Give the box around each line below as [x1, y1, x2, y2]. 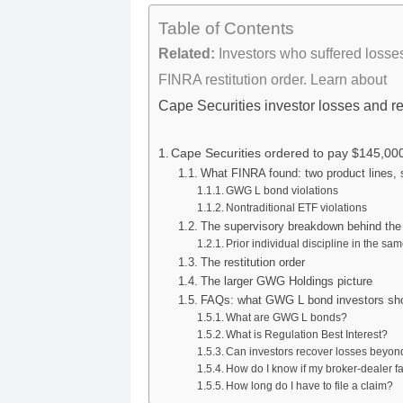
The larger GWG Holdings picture [200, 274, 372, 289]
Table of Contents [157, 19, 294, 39]
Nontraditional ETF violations [226, 201, 368, 214]
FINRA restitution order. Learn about [157, 72, 387, 88]
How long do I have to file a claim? [226, 380, 394, 392]
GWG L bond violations [226, 184, 339, 197]
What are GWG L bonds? [226, 311, 348, 324]
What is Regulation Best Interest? [226, 328, 389, 341]
